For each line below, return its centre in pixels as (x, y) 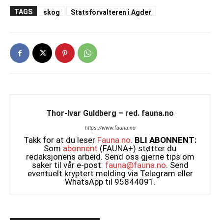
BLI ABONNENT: (165, 140)
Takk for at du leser (60, 140)
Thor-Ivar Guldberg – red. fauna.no (110, 113)
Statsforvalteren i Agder (111, 13)
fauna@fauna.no (135, 165)
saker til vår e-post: (68, 165)
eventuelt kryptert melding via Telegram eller (110, 174)
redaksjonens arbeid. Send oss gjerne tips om (110, 157)
